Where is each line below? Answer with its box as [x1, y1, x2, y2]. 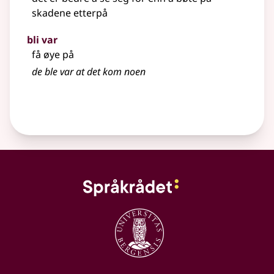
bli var [27, 33, 57, 47]
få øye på [32, 48, 74, 62]
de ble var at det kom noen [32, 65, 146, 79]
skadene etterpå [32, 6, 108, 20]
